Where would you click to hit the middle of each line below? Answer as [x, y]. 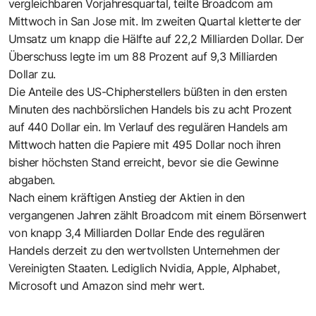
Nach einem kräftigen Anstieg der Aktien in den [127, 197]
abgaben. [32, 180]
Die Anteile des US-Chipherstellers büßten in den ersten [148, 91]
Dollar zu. [32, 74]
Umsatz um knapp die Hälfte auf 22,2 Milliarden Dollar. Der [156, 38]
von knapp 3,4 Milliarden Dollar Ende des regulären [136, 232]
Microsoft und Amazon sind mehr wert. [107, 285]
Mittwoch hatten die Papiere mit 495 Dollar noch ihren [145, 144]
